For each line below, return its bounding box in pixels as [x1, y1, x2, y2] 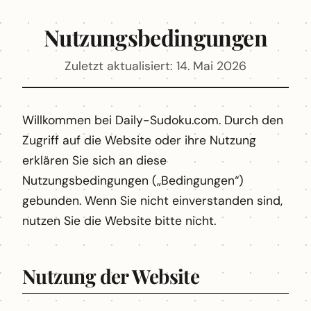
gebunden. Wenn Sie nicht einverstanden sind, [22, 193, 283, 208]
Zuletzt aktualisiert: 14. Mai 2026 [65, 58, 246, 74]
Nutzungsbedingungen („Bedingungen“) [22, 173, 244, 188]
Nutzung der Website [22, 263, 200, 289]
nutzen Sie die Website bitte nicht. [22, 213, 216, 228]
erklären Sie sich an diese [22, 153, 167, 168]
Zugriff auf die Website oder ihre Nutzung [22, 133, 256, 148]
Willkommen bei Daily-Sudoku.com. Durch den [22, 112, 283, 128]
